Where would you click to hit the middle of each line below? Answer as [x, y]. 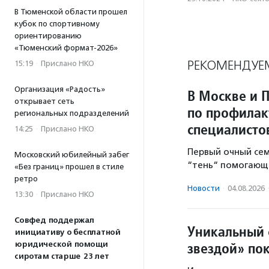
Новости [204, 189]
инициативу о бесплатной [67, 232]
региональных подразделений [72, 113]
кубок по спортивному [57, 24]
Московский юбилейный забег [72, 155]
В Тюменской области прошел [71, 12]
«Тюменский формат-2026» [66, 48]
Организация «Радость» [60, 89]
